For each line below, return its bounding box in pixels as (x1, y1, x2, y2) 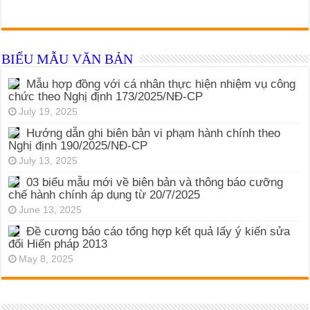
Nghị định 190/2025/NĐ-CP (8, 138, 148, 152)
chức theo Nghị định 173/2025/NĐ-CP (8, 89, 203, 103)
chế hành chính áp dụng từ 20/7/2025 (8, 188, 201, 201)
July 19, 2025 (19, 106, 78, 117)
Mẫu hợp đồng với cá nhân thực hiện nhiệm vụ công (26, 77, 296, 91)
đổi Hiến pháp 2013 (8, 237, 108, 250)
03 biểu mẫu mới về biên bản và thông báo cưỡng (26, 175, 284, 189)
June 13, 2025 (19, 204, 82, 215)
